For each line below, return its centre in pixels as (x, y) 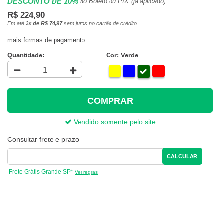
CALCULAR (182, 156)
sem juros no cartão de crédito (99, 23)
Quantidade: (26, 55)
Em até (16, 23)
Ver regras (86, 172)
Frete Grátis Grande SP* (41, 172)
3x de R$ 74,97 (44, 23)
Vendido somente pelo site (113, 122)
